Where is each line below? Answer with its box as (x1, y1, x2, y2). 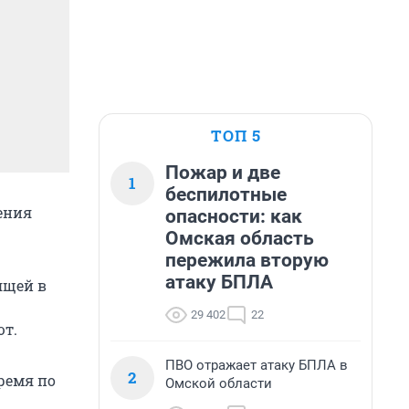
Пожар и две (165, 162, 280, 184)
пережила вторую (165, 249, 329, 271)
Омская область (165, 227, 314, 249)
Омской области (165, 375, 272, 392)
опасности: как (165, 205, 302, 227)
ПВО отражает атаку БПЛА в (165, 357, 348, 373)
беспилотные (165, 184, 287, 205)
